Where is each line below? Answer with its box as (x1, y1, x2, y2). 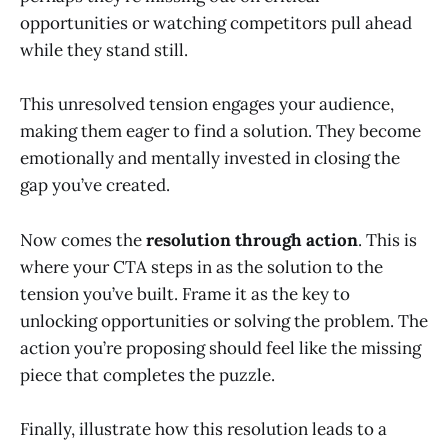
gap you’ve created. (20, 174, 170, 197)
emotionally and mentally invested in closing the (20, 147, 400, 170)
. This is (358, 228, 417, 251)
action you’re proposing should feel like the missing (20, 336, 421, 359)
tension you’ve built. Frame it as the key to (20, 282, 350, 305)
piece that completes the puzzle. (20, 363, 275, 386)
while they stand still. (20, 39, 188, 62)
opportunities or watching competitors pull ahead (20, 12, 412, 35)
